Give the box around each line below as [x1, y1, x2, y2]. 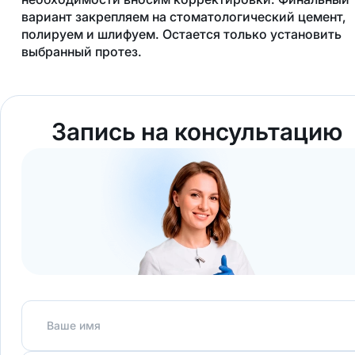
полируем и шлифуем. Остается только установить [21, 26, 342, 43]
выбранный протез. [21, 44, 145, 60]
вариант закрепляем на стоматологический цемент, [21, 9, 346, 25]
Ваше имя [47, 319, 101, 333]
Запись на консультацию [51, 117, 342, 147]
